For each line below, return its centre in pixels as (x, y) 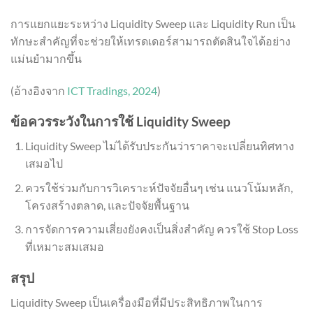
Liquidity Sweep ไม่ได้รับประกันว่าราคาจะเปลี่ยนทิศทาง (159, 145)
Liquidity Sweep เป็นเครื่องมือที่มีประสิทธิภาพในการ (137, 302)
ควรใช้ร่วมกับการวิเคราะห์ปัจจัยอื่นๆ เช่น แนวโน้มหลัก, (159, 187)
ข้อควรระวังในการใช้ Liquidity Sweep (121, 122)
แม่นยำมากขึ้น (46, 58)
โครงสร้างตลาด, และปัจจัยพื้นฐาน (107, 205)
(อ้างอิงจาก (39, 90)
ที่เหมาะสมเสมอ (64, 247)
